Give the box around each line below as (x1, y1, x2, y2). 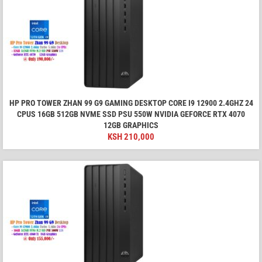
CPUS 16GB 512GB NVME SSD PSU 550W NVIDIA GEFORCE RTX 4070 (17, 109, 245, 119)
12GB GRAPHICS (104, 120, 158, 130)
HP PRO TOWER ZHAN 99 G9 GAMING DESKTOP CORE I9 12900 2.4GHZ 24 (9, 98, 253, 108)
